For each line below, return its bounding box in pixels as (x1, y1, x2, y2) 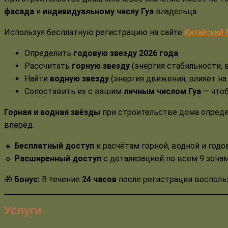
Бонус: (14, 174, 40, 184)
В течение (40, 174, 82, 184)
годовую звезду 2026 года (73, 48, 178, 58)
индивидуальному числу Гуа (43, 6, 154, 16)
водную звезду (50, 73, 109, 83)
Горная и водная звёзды (4, 107, 100, 117)
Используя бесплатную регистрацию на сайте (4, 27, 184, 37)
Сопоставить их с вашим (24, 86, 124, 96)
